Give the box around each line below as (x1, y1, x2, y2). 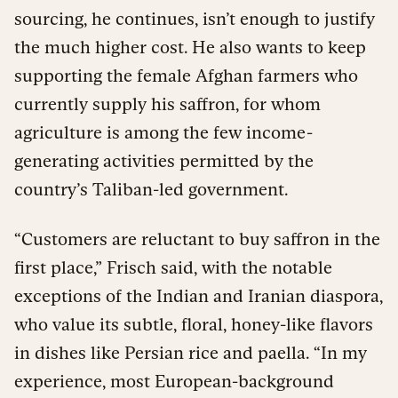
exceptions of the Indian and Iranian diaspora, (14, 285, 383, 306)
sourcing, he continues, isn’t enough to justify (14, 8, 375, 28)
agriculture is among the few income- (14, 122, 313, 142)
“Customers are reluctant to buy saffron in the (14, 228, 380, 249)
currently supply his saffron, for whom (14, 93, 321, 114)
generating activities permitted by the (14, 150, 314, 171)
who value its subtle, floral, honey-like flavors (14, 314, 373, 334)
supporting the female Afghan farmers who (14, 65, 358, 85)
